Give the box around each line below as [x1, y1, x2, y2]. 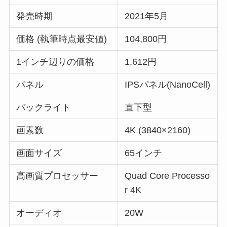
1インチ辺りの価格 [16, 56, 95, 67]
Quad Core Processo [125, 170, 210, 181]
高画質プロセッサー [16, 170, 99, 181]
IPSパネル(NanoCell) [125, 79, 211, 90]
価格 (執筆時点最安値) [16, 33, 107, 44]
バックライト [16, 102, 71, 112]
